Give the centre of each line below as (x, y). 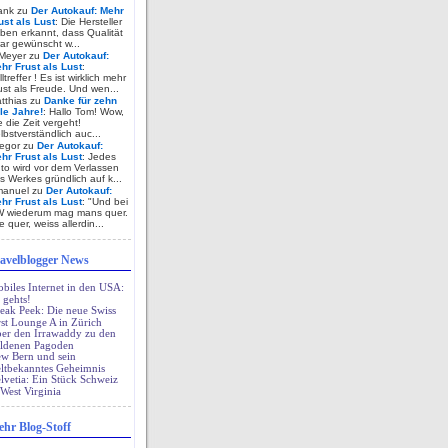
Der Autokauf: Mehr (77, 10)
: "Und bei (105, 201)
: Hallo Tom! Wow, (83, 111)
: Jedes (99, 156)
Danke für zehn (80, 100)
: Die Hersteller (88, 21)
